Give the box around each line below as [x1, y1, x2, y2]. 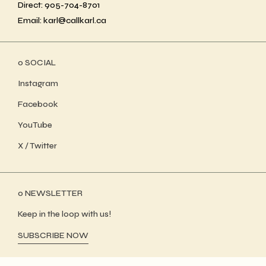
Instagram [18, 78, 58, 88]
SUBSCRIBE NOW [18, 230, 88, 240]
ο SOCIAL [18, 57, 56, 68]
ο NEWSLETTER [18, 188, 83, 198]
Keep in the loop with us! [18, 208, 111, 219]
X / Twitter [18, 140, 57, 151]
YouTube [18, 119, 52, 130]
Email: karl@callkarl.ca [18, 15, 106, 26]
